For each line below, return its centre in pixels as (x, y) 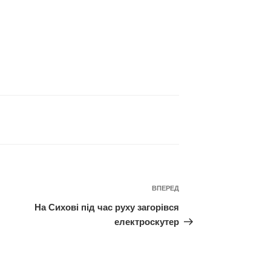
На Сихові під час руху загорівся (107, 207)
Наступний (205, 190)
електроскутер (147, 222)
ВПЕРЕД (166, 188)
